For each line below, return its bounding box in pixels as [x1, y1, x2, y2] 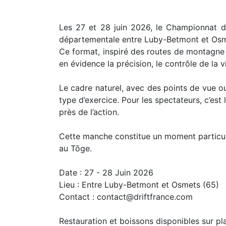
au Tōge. [59, 143, 92, 153]
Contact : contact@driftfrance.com [59, 192, 193, 202]
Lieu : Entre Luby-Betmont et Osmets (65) [59, 180, 219, 190]
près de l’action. [59, 107, 119, 117]
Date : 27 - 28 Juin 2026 [59, 167, 153, 178]
